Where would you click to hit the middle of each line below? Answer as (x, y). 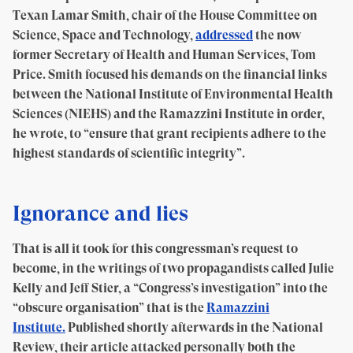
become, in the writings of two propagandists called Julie (173, 268)
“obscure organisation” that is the (110, 308)
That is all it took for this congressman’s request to (155, 249)
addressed (224, 35)
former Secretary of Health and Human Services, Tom (164, 55)
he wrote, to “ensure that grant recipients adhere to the (169, 134)
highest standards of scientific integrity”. (129, 153)
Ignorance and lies (100, 213)
